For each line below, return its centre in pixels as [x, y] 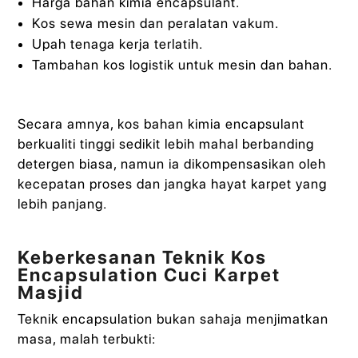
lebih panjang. [63, 204]
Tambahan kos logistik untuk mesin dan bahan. [182, 65]
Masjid [51, 292]
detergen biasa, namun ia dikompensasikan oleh [172, 164]
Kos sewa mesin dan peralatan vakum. [155, 24]
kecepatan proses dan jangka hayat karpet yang [173, 184]
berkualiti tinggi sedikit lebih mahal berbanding [166, 144]
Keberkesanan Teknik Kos [143, 257]
